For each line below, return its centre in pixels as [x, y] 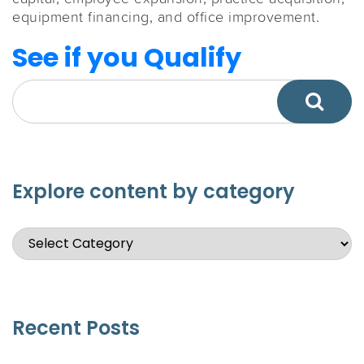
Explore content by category [154, 191]
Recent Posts [76, 327]
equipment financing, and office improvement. [166, 16]
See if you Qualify [127, 57]
